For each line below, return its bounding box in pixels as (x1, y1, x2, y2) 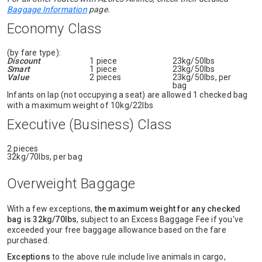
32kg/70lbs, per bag (7, 152, 82, 161)
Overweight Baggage (7, 175, 136, 192)
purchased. (7, 236, 49, 245)
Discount (7, 56, 41, 65)
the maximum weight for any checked (94, 204, 241, 213)
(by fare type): (7, 48, 61, 57)
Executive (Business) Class (7, 116, 172, 133)
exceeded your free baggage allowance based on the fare (7, 225, 226, 235)
